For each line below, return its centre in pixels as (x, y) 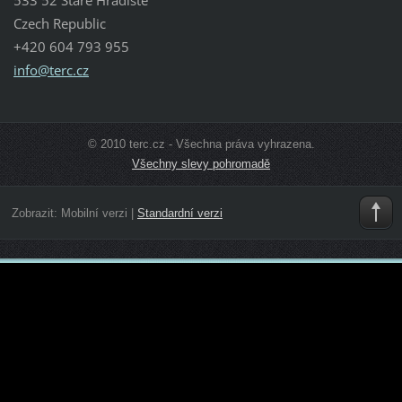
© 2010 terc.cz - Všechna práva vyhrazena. (201, 144)
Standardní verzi (179, 214)
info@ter (39, 70)
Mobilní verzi (94, 214)
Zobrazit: (36, 214)
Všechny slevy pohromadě (201, 163)
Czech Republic (59, 23)
